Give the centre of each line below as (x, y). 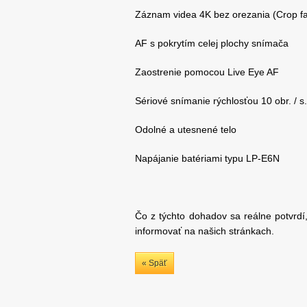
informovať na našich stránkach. (205, 231)
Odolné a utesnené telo (186, 130)
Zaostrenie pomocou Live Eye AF (207, 72)
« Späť (155, 263)
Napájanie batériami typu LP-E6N (207, 159)
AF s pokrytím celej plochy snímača (212, 44)
